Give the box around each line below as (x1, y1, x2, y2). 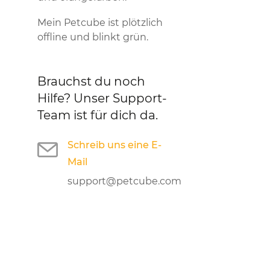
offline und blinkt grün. (37, 31, 148, 43)
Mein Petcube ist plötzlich (37, 17, 163, 28)
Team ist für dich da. (37, 108, 158, 122)
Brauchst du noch (37, 74, 145, 89)
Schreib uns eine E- (67, 139, 162, 151)
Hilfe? (37, 91, 74, 105)
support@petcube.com (67, 175, 181, 187)
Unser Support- (74, 91, 167, 105)
